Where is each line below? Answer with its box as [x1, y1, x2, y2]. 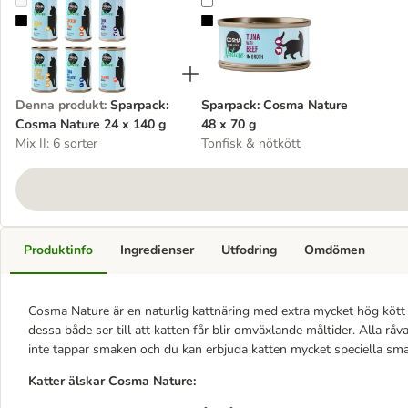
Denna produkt [15, 97, 104, 114]
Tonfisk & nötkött [201, 135, 301, 152]
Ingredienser [120, 241, 194, 259]
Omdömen [304, 241, 365, 259]
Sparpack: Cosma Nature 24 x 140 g [26, 13, 230, 30]
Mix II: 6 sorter [15, 135, 97, 152]
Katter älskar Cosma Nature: [28, 372, 196, 390]
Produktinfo [24, 241, 93, 259]
